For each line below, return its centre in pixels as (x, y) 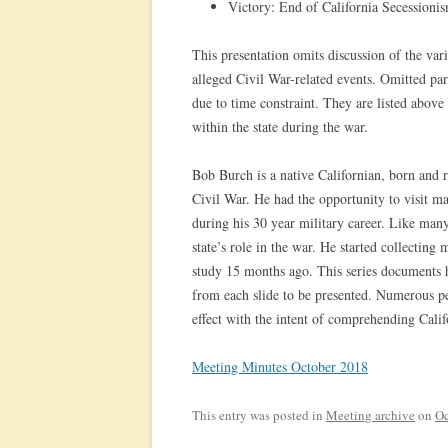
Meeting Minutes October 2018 (280, 366)
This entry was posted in (259, 415)
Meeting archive (370, 415)
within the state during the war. (280, 126)
